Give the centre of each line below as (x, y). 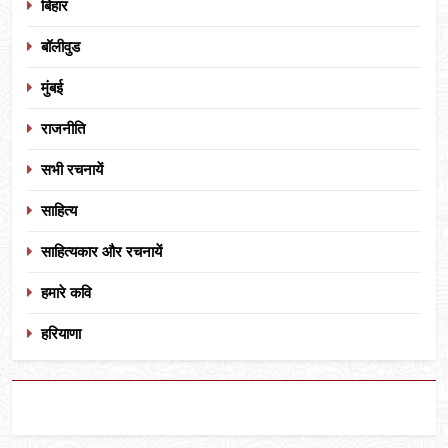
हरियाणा (61, 333)
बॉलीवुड (60, 46)
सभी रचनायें (72, 169)
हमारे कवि (66, 292)
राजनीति (63, 128)
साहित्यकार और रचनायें (101, 251)
